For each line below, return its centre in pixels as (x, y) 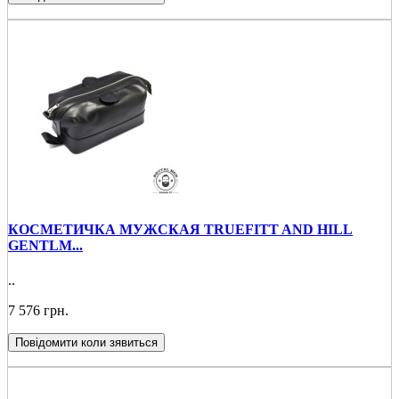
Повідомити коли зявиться (86, 342)
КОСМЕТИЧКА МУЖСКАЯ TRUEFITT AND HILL (180, 229)
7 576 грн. (38, 310)
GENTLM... (45, 245)
